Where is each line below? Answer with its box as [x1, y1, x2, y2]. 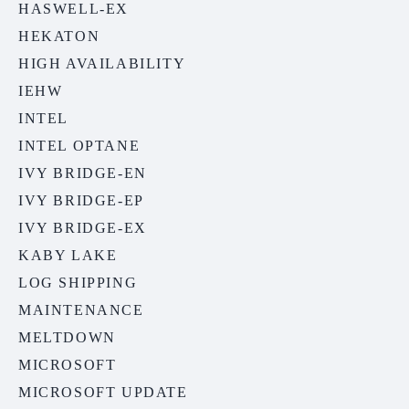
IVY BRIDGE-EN [18, 165, 147, 182]
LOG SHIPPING [18, 275, 138, 291]
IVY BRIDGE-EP [18, 193, 144, 209]
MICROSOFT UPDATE [18, 384, 188, 401]
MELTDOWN [18, 330, 116, 346]
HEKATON [18, 28, 100, 45]
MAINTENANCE [18, 302, 144, 319]
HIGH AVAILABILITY [18, 56, 186, 72]
